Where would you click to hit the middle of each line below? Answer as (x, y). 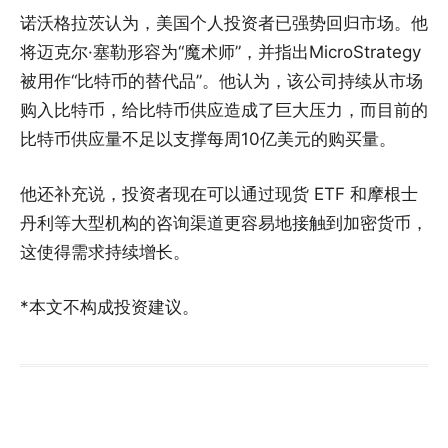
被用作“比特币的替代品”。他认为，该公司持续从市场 (221, 81)
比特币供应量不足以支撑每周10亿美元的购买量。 (208, 139)
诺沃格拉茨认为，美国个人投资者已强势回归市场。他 (224, 23)
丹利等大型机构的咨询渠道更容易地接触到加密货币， (224, 223)
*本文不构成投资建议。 (109, 307)
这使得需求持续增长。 (105, 252)
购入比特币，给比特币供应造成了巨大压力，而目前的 (224, 110)
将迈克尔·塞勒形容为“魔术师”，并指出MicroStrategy (220, 52)
